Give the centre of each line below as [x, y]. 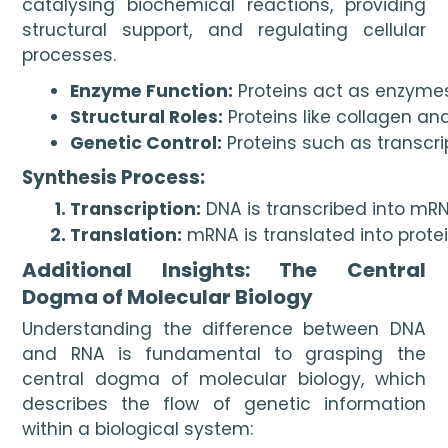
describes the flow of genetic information [224, 403]
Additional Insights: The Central [224, 270]
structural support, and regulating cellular [224, 30]
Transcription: [136, 208]
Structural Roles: [147, 116]
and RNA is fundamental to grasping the [224, 353]
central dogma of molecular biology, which [224, 378]
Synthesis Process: [114, 178]
